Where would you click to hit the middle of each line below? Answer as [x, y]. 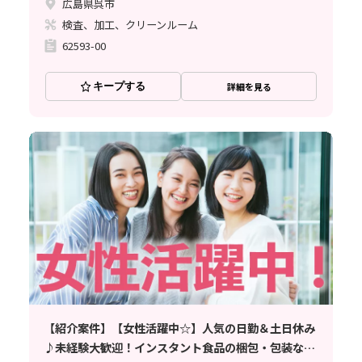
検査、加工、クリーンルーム [130, 24]
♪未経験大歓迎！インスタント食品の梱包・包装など [179, 347]
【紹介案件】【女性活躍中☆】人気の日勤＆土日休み [179, 327]
